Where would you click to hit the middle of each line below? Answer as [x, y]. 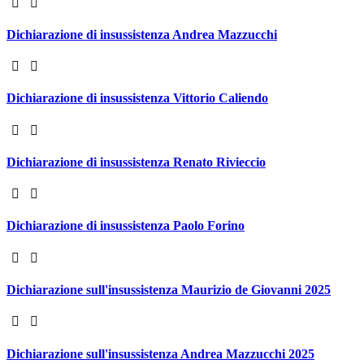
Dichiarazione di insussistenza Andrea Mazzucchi [142, 34]
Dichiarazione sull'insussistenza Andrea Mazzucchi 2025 [160, 353]
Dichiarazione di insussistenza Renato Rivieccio [136, 162]
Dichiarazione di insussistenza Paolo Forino [126, 226]
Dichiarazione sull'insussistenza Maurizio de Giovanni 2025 [169, 289]
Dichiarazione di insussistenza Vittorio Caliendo [137, 98]
